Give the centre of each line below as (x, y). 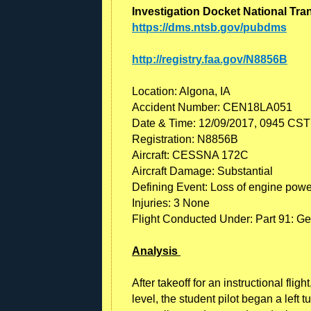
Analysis (156, 251)
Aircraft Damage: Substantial (202, 171)
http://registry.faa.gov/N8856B (210, 59)
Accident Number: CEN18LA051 (212, 107)
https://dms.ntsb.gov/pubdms (209, 27)
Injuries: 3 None (171, 203)
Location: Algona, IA (181, 91)
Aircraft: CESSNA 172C (190, 155)
